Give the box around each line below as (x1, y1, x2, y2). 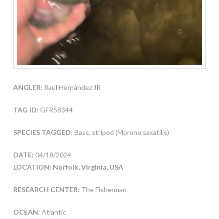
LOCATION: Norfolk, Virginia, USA (13, 163, 123, 172)
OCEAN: (13, 208, 40, 217)
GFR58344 (38, 106, 73, 114)
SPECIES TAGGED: (13, 128, 74, 137)
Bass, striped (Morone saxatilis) (74, 128, 169, 137)
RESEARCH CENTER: (13, 185, 80, 194)
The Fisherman (79, 185, 127, 194)
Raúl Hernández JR (42, 83, 101, 92)
